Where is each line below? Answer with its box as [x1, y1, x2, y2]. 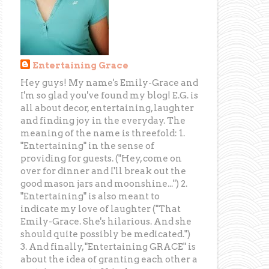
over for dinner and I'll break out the [20, 165, 187, 177]
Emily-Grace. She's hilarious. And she [20, 216, 192, 227]
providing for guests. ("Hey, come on [20, 153, 183, 164]
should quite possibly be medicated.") [20, 228, 191, 240]
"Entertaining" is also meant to [20, 190, 160, 202]
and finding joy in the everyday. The [20, 115, 186, 126]
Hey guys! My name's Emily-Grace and [20, 77, 199, 88]
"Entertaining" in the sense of [20, 140, 155, 151]
